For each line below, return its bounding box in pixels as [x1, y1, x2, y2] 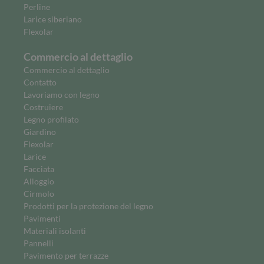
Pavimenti [24, 213, 61, 223]
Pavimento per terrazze [24, 250, 108, 260]
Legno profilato [24, 114, 79, 124]
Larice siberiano [24, 14, 82, 24]
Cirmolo [24, 188, 54, 199]
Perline [24, 1, 50, 12]
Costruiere [24, 101, 63, 112]
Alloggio [24, 176, 54, 186]
